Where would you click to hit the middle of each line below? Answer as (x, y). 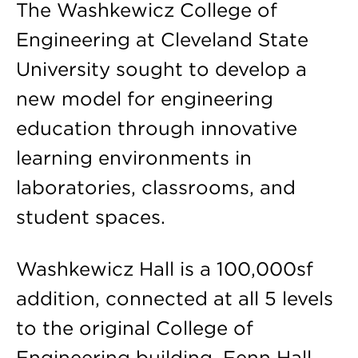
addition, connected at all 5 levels (174, 298)
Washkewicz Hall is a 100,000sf (164, 268)
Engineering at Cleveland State (162, 39)
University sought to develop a (161, 69)
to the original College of (134, 328)
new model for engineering (144, 98)
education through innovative (156, 128)
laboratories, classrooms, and (155, 187)
